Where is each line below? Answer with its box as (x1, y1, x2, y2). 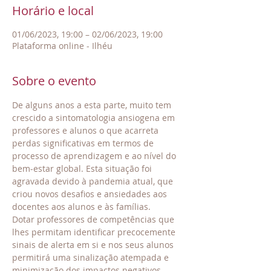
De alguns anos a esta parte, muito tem (12, 99, 174, 111)
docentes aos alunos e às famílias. (12, 201, 153, 212)
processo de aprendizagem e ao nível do (12, 150, 178, 162)
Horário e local (12, 2, 94, 19)
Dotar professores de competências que (12, 214, 177, 225)
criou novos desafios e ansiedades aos (12, 188, 169, 200)
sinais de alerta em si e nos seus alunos (12, 239, 176, 250)
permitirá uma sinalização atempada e (12, 252, 171, 263)
